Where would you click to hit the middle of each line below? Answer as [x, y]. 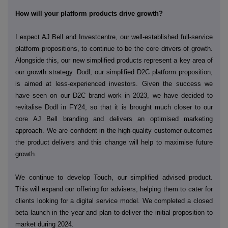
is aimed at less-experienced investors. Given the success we [114, 83]
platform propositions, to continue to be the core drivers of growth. [114, 48]
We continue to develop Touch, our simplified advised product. [114, 177]
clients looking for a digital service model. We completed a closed [114, 201]
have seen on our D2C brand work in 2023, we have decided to [114, 95]
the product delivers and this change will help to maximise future [114, 142]
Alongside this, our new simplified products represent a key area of [114, 60]
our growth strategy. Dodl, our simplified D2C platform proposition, [114, 72]
